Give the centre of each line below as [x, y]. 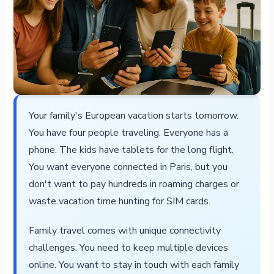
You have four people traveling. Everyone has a [128, 132]
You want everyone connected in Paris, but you [128, 167]
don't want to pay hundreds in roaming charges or [134, 184]
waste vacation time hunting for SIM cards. [119, 201]
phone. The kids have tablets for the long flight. [131, 150]
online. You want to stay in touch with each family [134, 265]
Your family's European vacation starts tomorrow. [133, 115]
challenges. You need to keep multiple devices [128, 247]
